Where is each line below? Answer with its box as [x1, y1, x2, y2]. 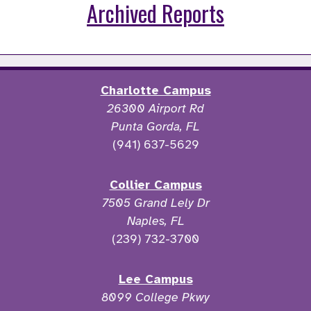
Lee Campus [118, 271, 193, 287]
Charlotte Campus [100, 83, 211, 99]
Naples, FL [126, 213, 185, 229]
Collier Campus [109, 177, 202, 193]
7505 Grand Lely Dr [101, 195, 210, 211]
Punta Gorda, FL [111, 119, 200, 135]
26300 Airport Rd [107, 101, 204, 117]
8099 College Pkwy [101, 289, 210, 305]
